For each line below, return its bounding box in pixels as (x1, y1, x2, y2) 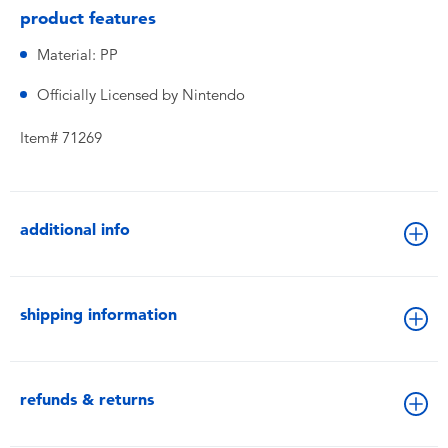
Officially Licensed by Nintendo (37, 86, 245, 104)
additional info (20, 220, 130, 239)
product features (20, 8, 156, 28)
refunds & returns (20, 390, 154, 409)
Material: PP (37, 46, 118, 64)
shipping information (20, 305, 177, 324)
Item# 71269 (20, 129, 102, 147)
